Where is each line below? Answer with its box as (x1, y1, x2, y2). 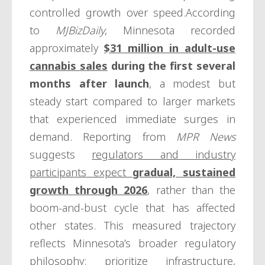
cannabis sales (30, 59, 108, 73)
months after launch (30, 76, 150, 91)
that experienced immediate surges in (30, 112, 235, 127)
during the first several (107, 59, 236, 73)
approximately (30, 41, 104, 56)
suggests (30, 147, 92, 162)
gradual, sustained (132, 165, 236, 180)
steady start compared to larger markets (30, 94, 235, 109)
